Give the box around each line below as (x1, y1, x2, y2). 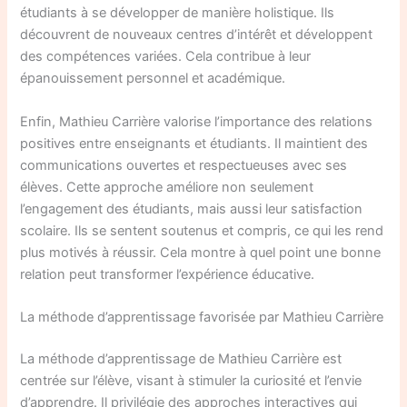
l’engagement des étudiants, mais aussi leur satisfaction (20, 200, 363, 217)
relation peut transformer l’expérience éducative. (20, 265, 315, 283)
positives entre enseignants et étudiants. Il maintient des (20, 134, 369, 152)
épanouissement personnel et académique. (20, 70, 286, 87)
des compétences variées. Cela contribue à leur (20, 48, 312, 65)
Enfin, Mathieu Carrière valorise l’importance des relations (20, 113, 373, 130)
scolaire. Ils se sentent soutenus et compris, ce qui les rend (20, 222, 384, 239)
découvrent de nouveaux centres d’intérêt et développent (20, 26, 373, 44)
